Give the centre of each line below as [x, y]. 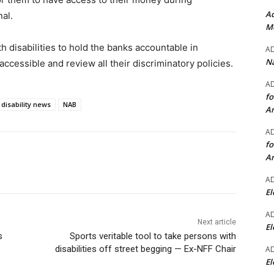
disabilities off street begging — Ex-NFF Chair [145, 249]
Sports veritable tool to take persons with [153, 236]
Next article [217, 222]
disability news [26, 105]
